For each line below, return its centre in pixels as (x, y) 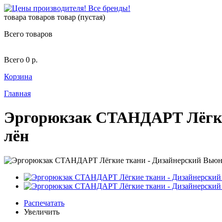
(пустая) (91, 17)
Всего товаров (28, 34)
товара (15, 17)
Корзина (18, 77)
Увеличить (42, 212)
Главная (17, 93)
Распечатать (44, 203)
